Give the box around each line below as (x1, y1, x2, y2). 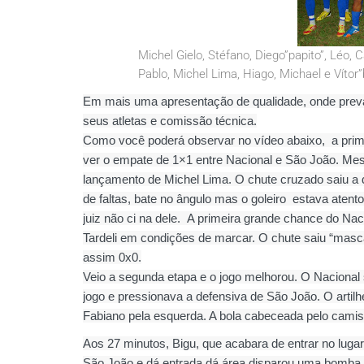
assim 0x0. (83, 250, 141, 264)
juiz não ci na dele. (83, 211, 184, 225)
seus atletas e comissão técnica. (83, 114, 257, 128)
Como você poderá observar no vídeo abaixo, (83, 133, 328, 147)
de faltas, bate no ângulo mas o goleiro (83, 192, 289, 206)
